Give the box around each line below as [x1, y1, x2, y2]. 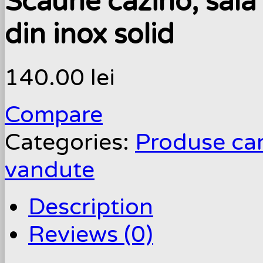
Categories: [5, 128, 135, 156]
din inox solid [5, 18, 174, 52]
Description [28, 193, 153, 221]
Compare [5, 100, 103, 129]
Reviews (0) [28, 220, 153, 248]
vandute [5, 156, 95, 184]
